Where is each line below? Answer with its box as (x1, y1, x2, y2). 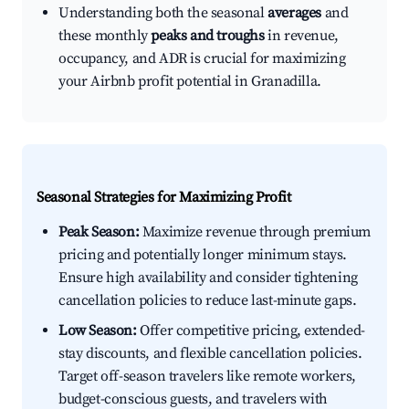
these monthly (58, 26, 152, 46)
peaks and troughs (151, 26, 265, 46)
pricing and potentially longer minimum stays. (58, 246, 348, 265)
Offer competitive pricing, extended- (136, 321, 365, 341)
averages (267, 4, 322, 23)
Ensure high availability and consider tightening (58, 268, 358, 288)
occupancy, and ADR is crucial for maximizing (58, 49, 346, 68)
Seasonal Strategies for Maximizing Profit (37, 188, 291, 207)
